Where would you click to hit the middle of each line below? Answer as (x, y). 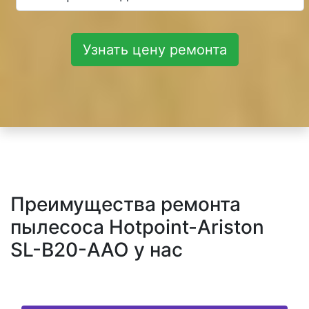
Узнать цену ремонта (154, 50)
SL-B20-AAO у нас (97, 250)
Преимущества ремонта (126, 205)
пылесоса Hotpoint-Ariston (137, 227)
